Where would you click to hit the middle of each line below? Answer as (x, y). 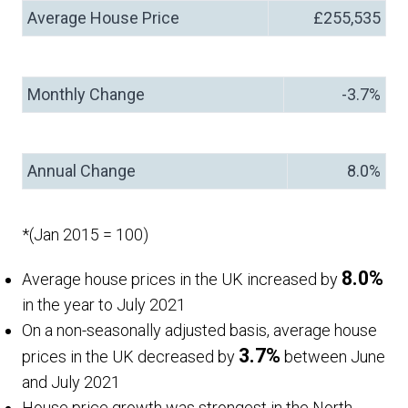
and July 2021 (71, 382)
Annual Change (82, 171)
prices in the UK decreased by (130, 357)
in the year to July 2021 (104, 305)
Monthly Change (86, 94)
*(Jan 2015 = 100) (85, 235)
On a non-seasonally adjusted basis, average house (199, 330)
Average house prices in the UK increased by (182, 279)
